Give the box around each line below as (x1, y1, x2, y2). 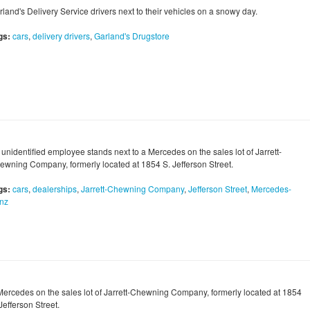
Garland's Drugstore (94, 30, 170, 42)
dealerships (33, 183, 77, 195)
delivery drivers (33, 30, 90, 42)
